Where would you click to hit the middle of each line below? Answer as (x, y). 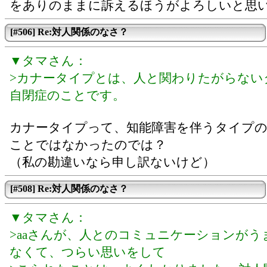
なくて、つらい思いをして (88, 252)
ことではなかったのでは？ (88, 145)
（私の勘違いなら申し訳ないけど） (112, 162)
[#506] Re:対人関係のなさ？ (69, 32)
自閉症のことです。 (67, 95)
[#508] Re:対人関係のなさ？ (69, 189)
